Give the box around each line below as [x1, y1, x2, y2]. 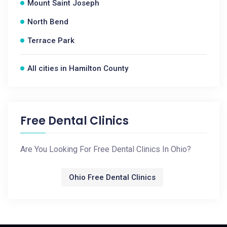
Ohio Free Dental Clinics [69, 173, 156, 182]
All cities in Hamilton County [27, 64, 128, 73]
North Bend [27, 17, 68, 26]
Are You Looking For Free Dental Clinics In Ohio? [20, 144, 191, 154]
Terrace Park [27, 36, 74, 45]
